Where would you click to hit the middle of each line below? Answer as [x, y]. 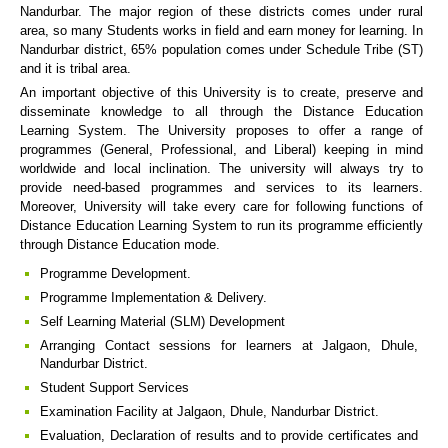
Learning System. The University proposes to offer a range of [221, 130]
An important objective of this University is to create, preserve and [221, 92]
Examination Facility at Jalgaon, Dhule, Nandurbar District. [209, 411]
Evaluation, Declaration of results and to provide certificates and [229, 435]
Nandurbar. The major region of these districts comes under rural [221, 11]
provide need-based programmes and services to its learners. [221, 187]
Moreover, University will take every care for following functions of [221, 206]
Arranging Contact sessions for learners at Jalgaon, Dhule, [229, 345]
